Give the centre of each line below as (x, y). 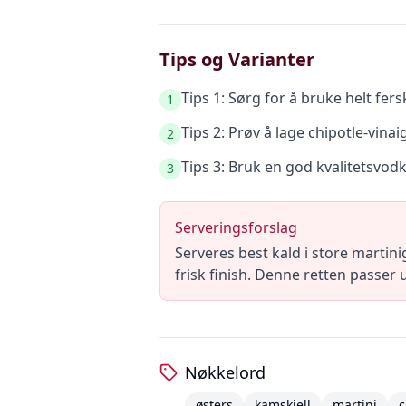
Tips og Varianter (237, 59)
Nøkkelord (225, 372)
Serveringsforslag (236, 227)
